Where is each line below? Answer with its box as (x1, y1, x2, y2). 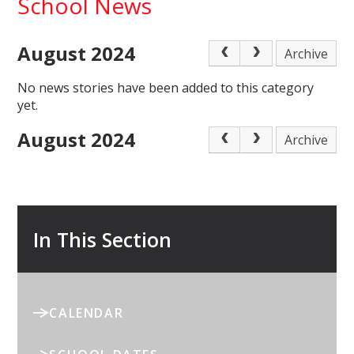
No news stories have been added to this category (17, 79, 314, 97)
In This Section (33, 225, 172, 253)
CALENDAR (49, 304, 124, 322)
